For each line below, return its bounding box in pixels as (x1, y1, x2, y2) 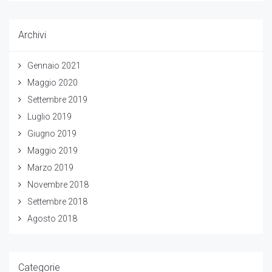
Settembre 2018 (27, 196, 87, 206)
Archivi (18, 29, 46, 41)
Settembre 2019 (27, 94, 87, 104)
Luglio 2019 (27, 111, 72, 121)
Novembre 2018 (27, 179, 89, 189)
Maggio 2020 (27, 77, 78, 87)
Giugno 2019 (27, 128, 76, 138)
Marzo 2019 (27, 162, 73, 172)
